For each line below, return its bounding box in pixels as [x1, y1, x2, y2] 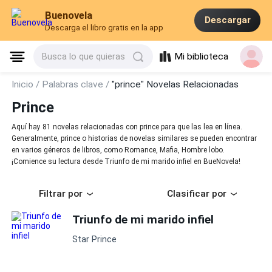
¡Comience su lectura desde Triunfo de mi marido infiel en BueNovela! [12, 157, 241, 166]
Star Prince [72, 234, 117, 245]
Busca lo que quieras [42, 52, 126, 62]
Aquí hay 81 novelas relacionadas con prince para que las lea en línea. [12, 123, 243, 132]
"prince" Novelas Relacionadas [112, 79, 239, 90]
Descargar [204, 15, 251, 26]
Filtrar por [39, 188, 83, 200]
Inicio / [12, 79, 42, 90]
